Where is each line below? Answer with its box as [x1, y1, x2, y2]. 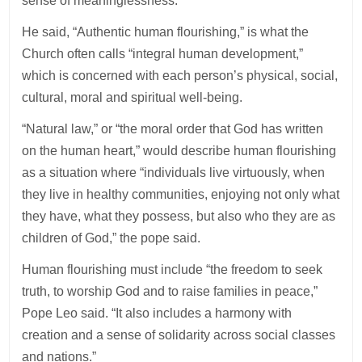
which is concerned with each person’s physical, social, [22, 68, 339, 82]
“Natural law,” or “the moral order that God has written [22, 121, 324, 136]
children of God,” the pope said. [22, 230, 201, 245]
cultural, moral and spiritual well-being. [22, 90, 243, 104]
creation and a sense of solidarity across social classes [22, 327, 336, 342]
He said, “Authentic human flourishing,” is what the [22, 24, 309, 39]
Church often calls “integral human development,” [22, 46, 304, 61]
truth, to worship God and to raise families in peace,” [22, 284, 318, 298]
